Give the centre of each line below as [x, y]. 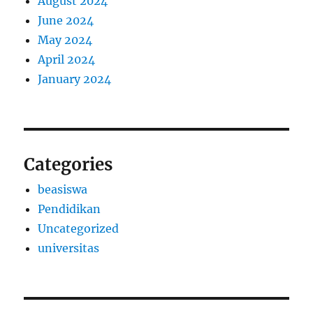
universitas [69, 248]
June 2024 [66, 20]
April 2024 [67, 59]
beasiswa [63, 189]
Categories [68, 164]
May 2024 [65, 39]
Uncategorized [79, 228]
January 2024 [75, 79]
